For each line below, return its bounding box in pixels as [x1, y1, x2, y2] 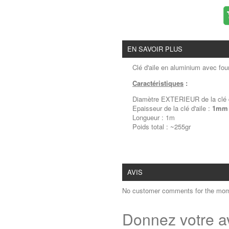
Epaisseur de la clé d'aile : [132, 103, 210, 113]
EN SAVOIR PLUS [127, 44, 182, 54]
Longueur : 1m [132, 112, 175, 122]
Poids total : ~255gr [132, 122, 191, 131]
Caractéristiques [132, 78, 184, 88]
